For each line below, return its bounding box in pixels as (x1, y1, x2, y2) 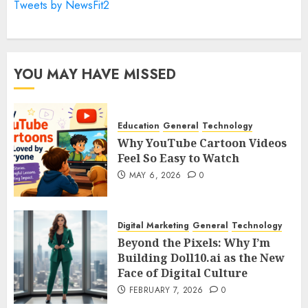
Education (118, 120, 159, 133)
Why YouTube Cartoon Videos (118, 135, 287, 151)
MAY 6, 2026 (129, 169, 181, 182)
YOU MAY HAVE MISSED (14, 64, 176, 85)
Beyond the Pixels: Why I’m (118, 235, 270, 251)
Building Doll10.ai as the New (118, 250, 285, 266)
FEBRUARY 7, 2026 (129, 284, 203, 297)
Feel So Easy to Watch (118, 151, 239, 166)
